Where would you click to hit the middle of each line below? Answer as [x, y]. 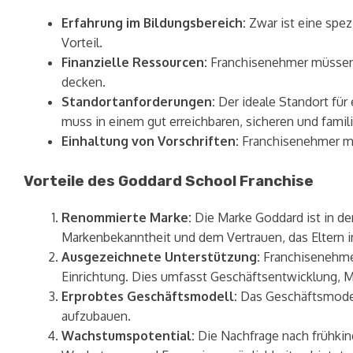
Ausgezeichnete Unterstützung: [161, 256]
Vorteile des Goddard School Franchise [169, 182]
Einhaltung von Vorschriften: [150, 141]
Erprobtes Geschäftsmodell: [149, 296]
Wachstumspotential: [128, 335]
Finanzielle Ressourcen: [134, 63]
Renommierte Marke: [126, 217]
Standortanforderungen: [138, 102]
